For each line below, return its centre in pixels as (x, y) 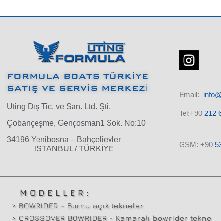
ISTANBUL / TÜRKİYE (60, 149)
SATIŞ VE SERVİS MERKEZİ (78, 88)
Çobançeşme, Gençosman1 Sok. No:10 (76, 123)
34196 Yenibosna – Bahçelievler (64, 140)
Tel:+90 (190, 113)
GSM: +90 (197, 144)
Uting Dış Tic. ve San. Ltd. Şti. (59, 107)
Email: (190, 94)
